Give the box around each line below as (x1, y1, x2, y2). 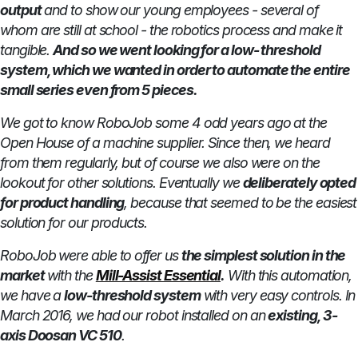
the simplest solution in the (181, 247, 346, 265)
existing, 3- (268, 307, 337, 324)
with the (47, 267, 93, 284)
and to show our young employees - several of (44, 2, 318, 19)
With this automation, (225, 267, 352, 284)
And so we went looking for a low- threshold (53, 42, 320, 59)
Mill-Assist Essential (95, 267, 221, 284)
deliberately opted (242, 174, 356, 192)
